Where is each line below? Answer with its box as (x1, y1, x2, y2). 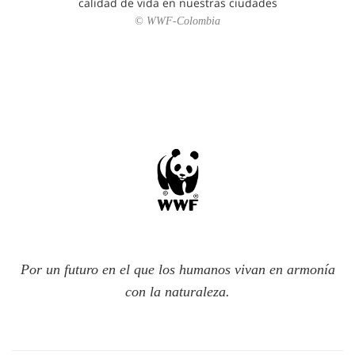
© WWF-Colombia (135, 15, 220, 28)
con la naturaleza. (125, 284, 230, 300)
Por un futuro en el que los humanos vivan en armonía (20, 261, 335, 278)
